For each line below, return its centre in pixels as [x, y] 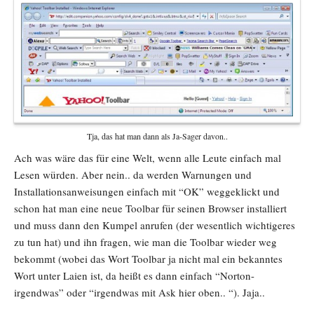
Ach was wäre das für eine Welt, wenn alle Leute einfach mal [148, 158]
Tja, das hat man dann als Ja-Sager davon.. [157, 136]
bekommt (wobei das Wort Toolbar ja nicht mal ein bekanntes [148, 259]
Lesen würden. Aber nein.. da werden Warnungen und [133, 175]
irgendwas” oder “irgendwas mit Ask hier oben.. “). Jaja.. [139, 293]
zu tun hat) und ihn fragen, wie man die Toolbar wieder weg [145, 242]
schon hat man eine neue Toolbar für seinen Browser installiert [150, 209]
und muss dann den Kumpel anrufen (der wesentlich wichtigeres [155, 225]
